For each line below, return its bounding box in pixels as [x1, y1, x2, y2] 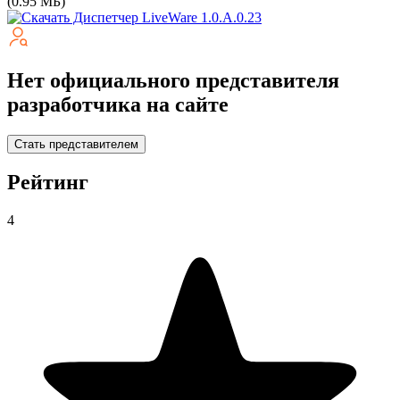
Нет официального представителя [7, 68, 339, 92]
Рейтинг [7, 171, 88, 195]
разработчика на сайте [7, 92, 229, 116]
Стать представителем [14, 137, 138, 151]
